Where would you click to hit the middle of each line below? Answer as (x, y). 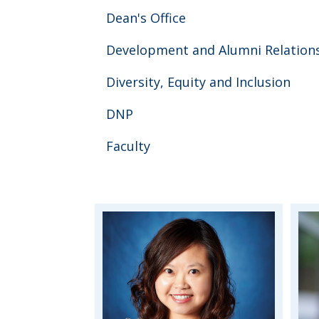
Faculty (128, 146)
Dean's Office (146, 18)
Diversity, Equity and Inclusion (198, 82)
